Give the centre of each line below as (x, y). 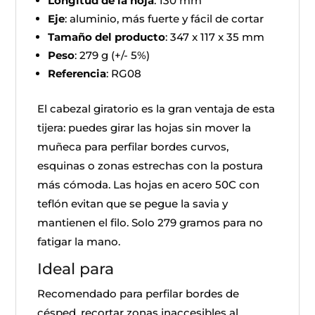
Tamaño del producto (107, 37)
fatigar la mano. (79, 242)
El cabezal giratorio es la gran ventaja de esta (156, 109)
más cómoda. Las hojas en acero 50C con (149, 185)
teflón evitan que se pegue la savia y (133, 204)
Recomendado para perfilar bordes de (139, 294)
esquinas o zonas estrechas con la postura (150, 166)
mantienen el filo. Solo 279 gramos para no (150, 223)
